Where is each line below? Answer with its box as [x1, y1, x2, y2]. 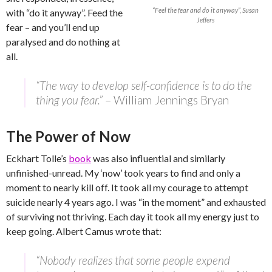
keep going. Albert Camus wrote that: [6, 225, 161, 237]
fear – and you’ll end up [6, 21, 100, 33]
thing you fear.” [36, 93, 105, 107]
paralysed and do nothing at [6, 36, 120, 48]
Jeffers [196, 15, 214, 24]
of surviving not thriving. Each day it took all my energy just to [6, 211, 259, 223]
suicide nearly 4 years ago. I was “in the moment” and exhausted [6, 196, 266, 208]
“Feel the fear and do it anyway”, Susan [152, 5, 259, 14]
